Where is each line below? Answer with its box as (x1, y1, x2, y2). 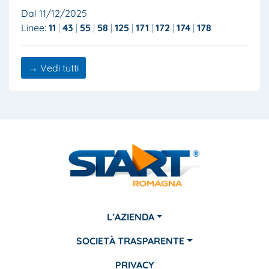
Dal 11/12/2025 (21, 7, 87, 20)
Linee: (21, 22, 49, 34)
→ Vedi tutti (28, 62, 79, 74)
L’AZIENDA (106, 210, 154, 223)
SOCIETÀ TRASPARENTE (76, 234, 185, 247)
